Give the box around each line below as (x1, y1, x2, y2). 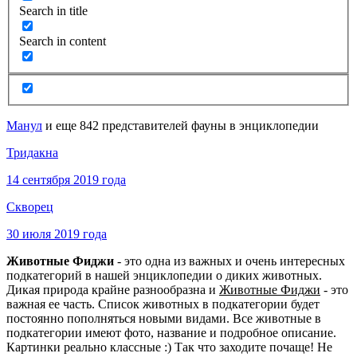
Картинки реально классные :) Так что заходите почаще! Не (6, 340, 332, 355)
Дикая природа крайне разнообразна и (6, 283, 219, 297)
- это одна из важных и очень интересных (114, 254, 345, 269)
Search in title (19, 4, 88, 18)
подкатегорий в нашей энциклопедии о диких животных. (6, 269, 322, 283)
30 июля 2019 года (6, 227, 107, 241)
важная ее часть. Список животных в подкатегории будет (6, 297, 320, 312)
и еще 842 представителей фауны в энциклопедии (42, 119, 319, 133)
